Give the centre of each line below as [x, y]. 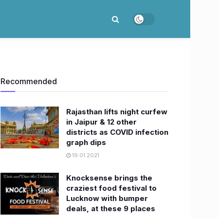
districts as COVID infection [117, 132]
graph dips [86, 142]
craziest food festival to [111, 188]
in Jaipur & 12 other [101, 122]
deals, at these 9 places [111, 209]
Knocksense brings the [109, 178]
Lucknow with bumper [107, 198]
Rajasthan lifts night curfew [117, 112]
